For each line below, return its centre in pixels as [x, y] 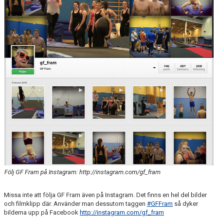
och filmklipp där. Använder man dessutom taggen [75, 204]
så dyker [185, 204]
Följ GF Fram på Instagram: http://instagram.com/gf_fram [82, 172]
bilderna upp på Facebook [42, 213]
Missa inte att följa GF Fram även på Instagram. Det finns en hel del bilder [105, 195]
